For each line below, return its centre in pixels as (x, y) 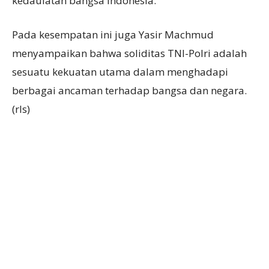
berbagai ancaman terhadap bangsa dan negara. (129, 91)
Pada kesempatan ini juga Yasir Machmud (113, 35)
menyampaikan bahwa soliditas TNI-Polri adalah (129, 53)
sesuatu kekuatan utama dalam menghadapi (120, 72)
